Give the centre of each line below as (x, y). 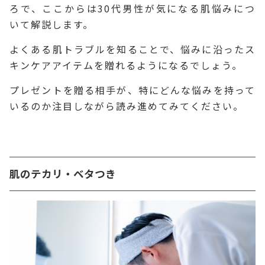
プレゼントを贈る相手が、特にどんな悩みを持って (132, 90)
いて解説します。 (51, 24)
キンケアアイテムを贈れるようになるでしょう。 (126, 65)
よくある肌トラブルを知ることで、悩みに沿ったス (132, 49)
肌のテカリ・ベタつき (63, 173)
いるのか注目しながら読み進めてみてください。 (127, 106)
